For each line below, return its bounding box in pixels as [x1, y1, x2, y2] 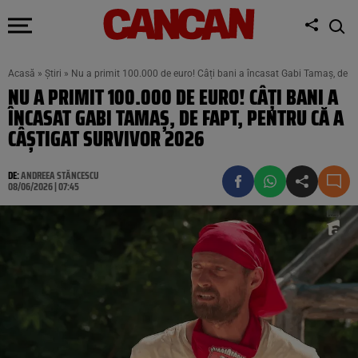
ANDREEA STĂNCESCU [21, 167, 99, 184]
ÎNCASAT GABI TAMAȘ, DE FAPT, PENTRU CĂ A [8, 101, 344, 134]
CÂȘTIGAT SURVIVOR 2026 [8, 122, 205, 155]
